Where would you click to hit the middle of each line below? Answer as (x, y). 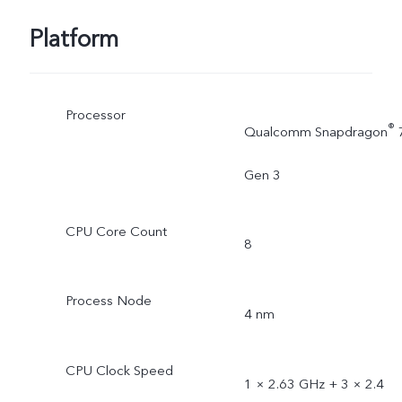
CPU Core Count (116, 231)
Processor (95, 114)
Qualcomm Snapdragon (315, 131)
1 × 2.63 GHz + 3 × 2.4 (314, 385)
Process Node (108, 301)
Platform (74, 39)
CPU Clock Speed (119, 371)
